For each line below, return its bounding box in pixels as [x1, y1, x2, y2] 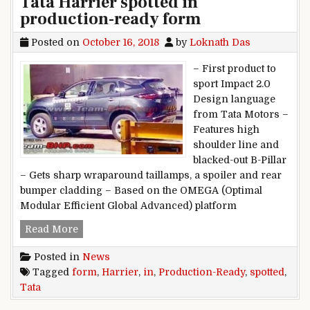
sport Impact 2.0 [193, 77, 271, 89]
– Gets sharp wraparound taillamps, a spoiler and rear [20, 169, 282, 181]
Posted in [31, 250, 82, 262]
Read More [25, 223, 78, 235]
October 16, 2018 [82, 36, 159, 48]
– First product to [193, 62, 276, 74]
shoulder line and [193, 138, 279, 150]
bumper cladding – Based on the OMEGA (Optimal [20, 184, 262, 196]
